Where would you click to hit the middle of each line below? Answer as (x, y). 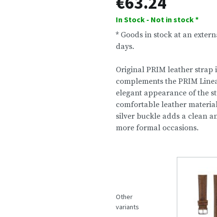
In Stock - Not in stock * (157, 19)
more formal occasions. (157, 128)
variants (127, 207)
